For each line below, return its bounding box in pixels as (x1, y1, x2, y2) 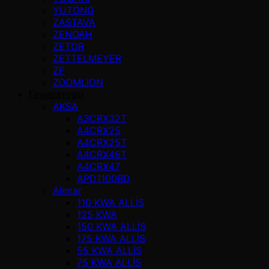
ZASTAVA (53, 16, 95, 28)
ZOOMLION (53, 76, 103, 88)
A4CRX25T (77, 136, 127, 148)
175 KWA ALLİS (77, 232, 145, 244)
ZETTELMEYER (53, 52, 121, 64)
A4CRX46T (77, 148, 127, 160)
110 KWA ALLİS (77, 196, 144, 208)
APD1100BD (77, 172, 130, 184)
